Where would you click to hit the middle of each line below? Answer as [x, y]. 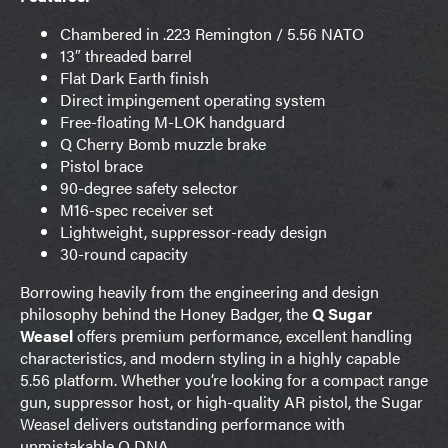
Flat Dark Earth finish [134, 77]
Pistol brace [101, 165]
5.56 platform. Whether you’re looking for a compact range [224, 379]
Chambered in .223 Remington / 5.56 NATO [212, 33]
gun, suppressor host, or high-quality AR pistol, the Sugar [221, 401]
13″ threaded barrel [126, 55]
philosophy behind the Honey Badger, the [166, 313]
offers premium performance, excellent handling [242, 335]
